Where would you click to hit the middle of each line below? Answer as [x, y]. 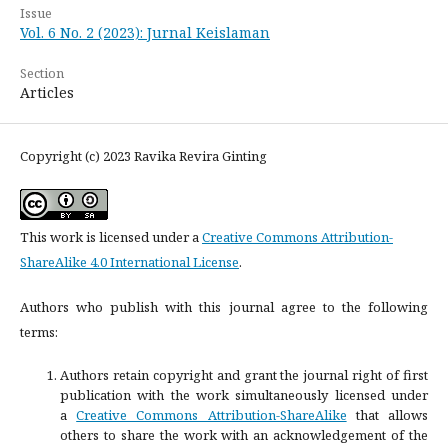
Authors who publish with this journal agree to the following [224, 306]
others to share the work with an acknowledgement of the [244, 434]
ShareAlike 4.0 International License [129, 261]
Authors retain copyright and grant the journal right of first [244, 374]
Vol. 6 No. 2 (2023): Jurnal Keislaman [145, 32]
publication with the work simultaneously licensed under [244, 394]
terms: [39, 331]
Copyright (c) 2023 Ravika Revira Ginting [143, 155]
